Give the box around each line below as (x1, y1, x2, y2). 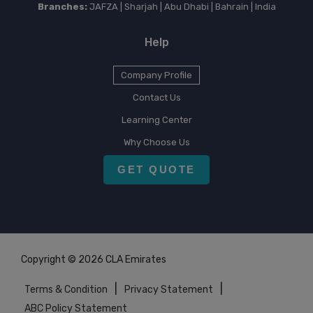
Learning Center (121, 114, 192, 125)
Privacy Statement (124, 283, 213, 296)
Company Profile (121, 69, 192, 80)
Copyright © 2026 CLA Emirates (21, 253, 166, 265)
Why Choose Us (123, 136, 190, 147)
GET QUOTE (117, 163, 196, 175)
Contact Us (132, 92, 181, 103)
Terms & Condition (24, 283, 108, 296)
